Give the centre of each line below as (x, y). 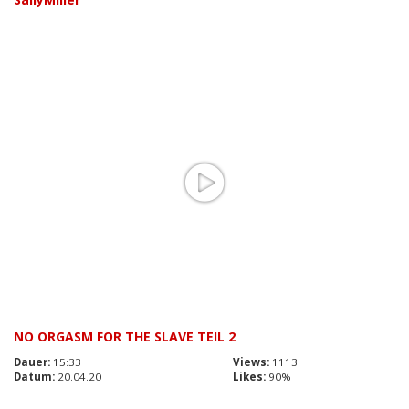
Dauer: (32, 362)
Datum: (34, 376)
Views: (251, 362)
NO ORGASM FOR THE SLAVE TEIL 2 (125, 336)
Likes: (249, 376)
